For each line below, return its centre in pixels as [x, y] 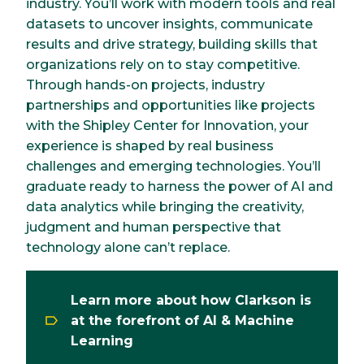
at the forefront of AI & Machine [182, 320]
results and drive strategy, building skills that [172, 44]
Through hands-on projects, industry [145, 84]
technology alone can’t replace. [128, 247]
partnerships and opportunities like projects [171, 105]
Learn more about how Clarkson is [191, 300]
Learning [102, 340]
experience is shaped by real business [150, 145]
